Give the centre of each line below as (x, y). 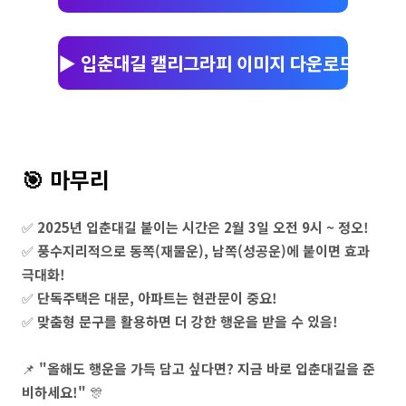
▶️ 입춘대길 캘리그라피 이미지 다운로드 (207, 63)
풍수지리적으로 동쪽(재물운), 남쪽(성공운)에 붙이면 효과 (203, 250)
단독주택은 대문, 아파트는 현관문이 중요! (157, 297)
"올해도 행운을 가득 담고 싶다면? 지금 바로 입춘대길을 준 (207, 368)
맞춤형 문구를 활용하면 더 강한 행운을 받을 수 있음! (188, 321)
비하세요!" (54, 391)
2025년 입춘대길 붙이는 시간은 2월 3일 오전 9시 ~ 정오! (203, 227)
